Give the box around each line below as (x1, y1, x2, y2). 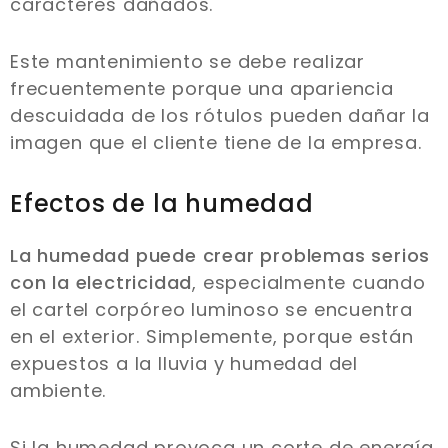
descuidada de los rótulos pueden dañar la (10, 103, 430, 129)
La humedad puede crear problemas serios (10, 243, 431, 269)
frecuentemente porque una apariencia (10, 76, 394, 102)
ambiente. (10, 378, 107, 404)
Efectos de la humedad (10, 187, 314, 221)
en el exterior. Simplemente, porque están (10, 324, 414, 350)
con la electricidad (10, 270, 193, 296)
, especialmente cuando (192, 270, 426, 296)
